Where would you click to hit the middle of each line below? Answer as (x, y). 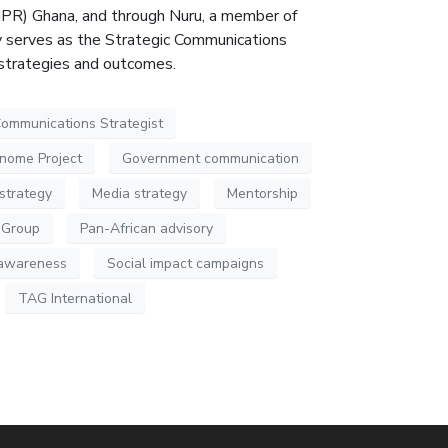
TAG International (75, 298)
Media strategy (139, 193)
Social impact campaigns (185, 263)
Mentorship (262, 193)
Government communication (210, 158)
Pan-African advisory (146, 228)
